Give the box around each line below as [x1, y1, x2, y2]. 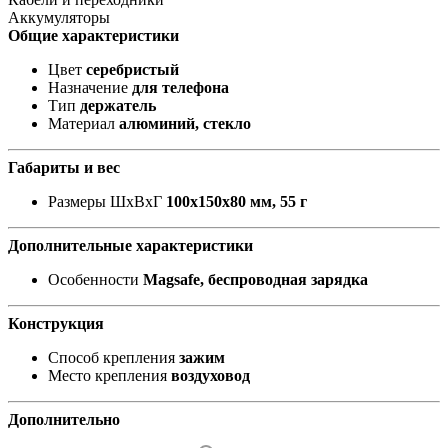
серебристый [86, 61, 179, 79]
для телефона [132, 79, 229, 97]
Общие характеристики [8, 27, 179, 45]
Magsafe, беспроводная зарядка [143, 271, 368, 289]
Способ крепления [48, 349, 175, 367]
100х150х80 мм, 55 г [166, 193, 307, 211]
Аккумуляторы [8, 9, 110, 27]
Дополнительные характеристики [8, 237, 253, 255]
